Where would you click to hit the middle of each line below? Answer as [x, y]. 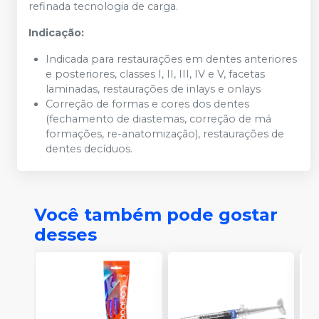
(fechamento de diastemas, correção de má [158, 119]
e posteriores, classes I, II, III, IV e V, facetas [155, 74]
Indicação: [56, 33]
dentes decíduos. [89, 149]
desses [66, 235]
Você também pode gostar [156, 215]
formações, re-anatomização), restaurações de [165, 134]
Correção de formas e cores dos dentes [147, 104]
